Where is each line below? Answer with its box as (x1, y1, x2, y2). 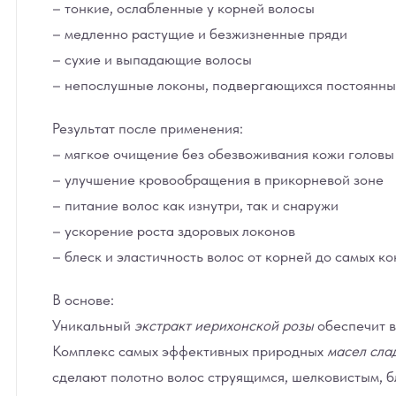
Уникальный (52, 316, 134, 334)
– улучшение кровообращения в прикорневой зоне (52, 171, 384, 188)
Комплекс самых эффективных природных (52, 342, 327, 360)
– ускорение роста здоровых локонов (52, 222, 295, 240)
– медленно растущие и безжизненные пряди (52, 25, 347, 42)
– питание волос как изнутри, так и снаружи (52, 196, 339, 214)
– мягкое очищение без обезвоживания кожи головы (52, 145, 394, 163)
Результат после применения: (52, 119, 243, 137)
